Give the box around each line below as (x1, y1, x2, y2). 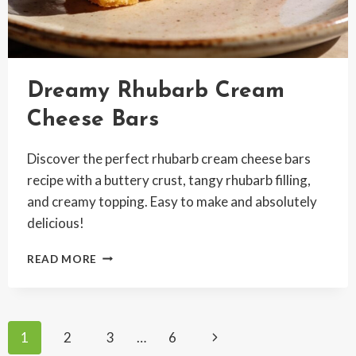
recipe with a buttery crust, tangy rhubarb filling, (26, 171, 311, 188)
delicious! (26, 214, 84, 231)
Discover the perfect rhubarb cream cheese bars (26, 149, 311, 167)
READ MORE (26, 252, 98, 265)
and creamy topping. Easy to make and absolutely (26, 192, 317, 210)
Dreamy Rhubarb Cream (26, 79, 284, 103)
